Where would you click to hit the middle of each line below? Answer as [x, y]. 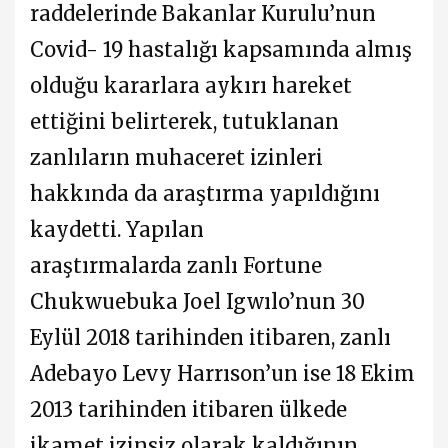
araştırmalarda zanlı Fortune [176, 265]
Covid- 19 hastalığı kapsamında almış [221, 49]
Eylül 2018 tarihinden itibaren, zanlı [210, 337]
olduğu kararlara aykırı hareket [191, 85]
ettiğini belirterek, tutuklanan [184, 121]
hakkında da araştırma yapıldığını [205, 193]
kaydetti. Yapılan [117, 229]
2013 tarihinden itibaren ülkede [188, 409]
